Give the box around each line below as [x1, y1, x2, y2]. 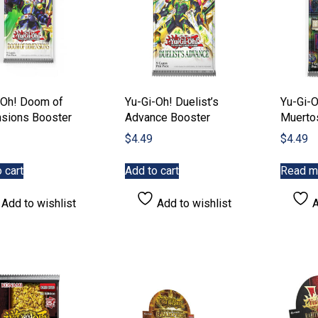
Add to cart [124, 163, 179, 177]
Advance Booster [124, 110, 210, 124]
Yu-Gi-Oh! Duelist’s [124, 94, 219, 109]
